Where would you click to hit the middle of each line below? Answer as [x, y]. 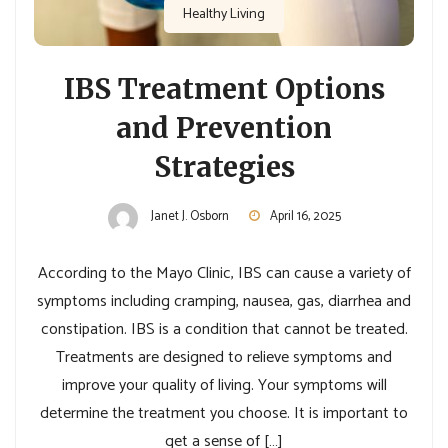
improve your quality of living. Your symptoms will [224, 386]
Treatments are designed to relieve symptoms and [224, 358]
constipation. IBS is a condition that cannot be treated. [224, 330]
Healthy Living [224, 15]
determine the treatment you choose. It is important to [224, 414]
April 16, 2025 [305, 217]
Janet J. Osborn [189, 217]
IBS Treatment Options [224, 89]
